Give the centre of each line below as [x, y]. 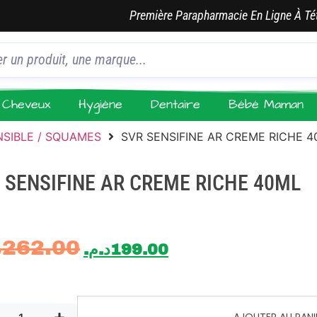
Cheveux [27, 104]
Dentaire [176, 104]
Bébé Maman [266, 104]
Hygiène [101, 104]
